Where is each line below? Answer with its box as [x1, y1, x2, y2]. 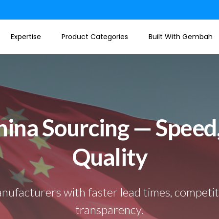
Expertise [11, 32, 41, 42]
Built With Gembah [149, 32, 213, 42]
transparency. [75, 202, 144, 217]
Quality [71, 143, 148, 171]
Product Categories [62, 32, 128, 42]
